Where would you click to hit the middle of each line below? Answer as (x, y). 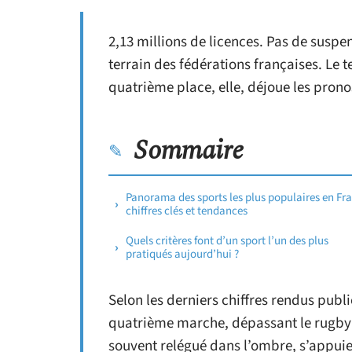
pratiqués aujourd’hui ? (182, 254)
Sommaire (189, 151)
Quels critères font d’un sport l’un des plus (227, 241)
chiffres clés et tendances (187, 211)
